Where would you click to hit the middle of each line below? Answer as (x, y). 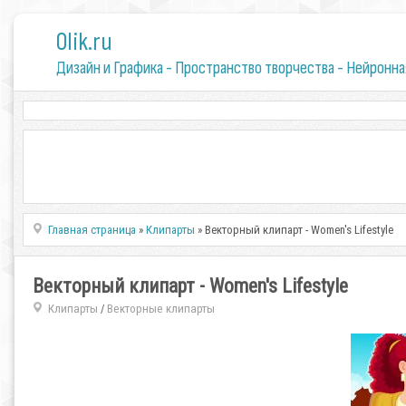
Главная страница (92, 230)
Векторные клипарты (160, 309)
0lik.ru (84, 42)
